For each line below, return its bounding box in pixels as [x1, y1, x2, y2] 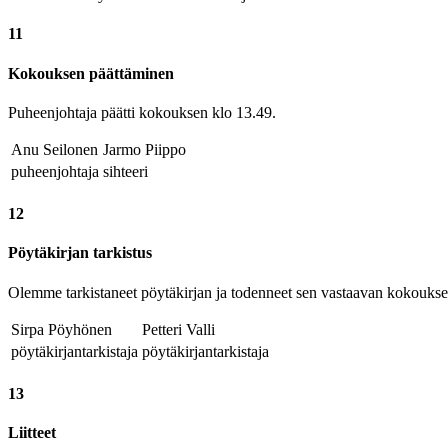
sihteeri [103, 162, 148, 180]
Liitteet [8, 424, 56, 442]
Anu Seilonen [11, 140, 98, 158]
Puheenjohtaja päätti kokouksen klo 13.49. [8, 103, 276, 121]
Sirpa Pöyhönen [11, 320, 112, 338]
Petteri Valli [142, 320, 215, 338]
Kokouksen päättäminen [8, 64, 174, 82]
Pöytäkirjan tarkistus [8, 244, 152, 262]
